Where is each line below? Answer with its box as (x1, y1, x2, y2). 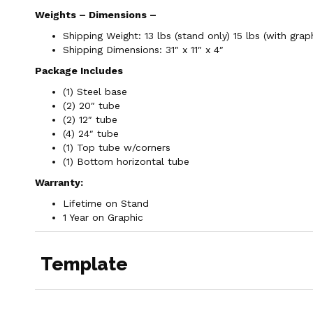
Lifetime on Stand (63, 197, 149, 209)
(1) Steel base (63, 85, 127, 97)
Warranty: (35, 176, 86, 188)
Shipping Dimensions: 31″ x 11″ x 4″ (63, 43, 224, 55)
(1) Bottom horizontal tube (63, 155, 189, 167)
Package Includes (35, 64, 123, 76)
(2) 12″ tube (63, 113, 117, 125)
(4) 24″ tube (63, 127, 119, 139)
